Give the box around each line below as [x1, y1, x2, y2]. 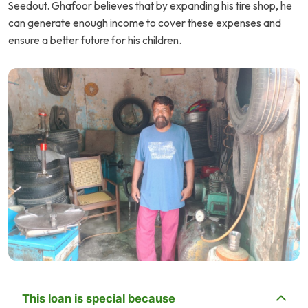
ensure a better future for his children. [8, 33, 181, 47]
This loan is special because [22, 291, 175, 306]
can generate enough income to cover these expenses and [8, 16, 281, 30]
